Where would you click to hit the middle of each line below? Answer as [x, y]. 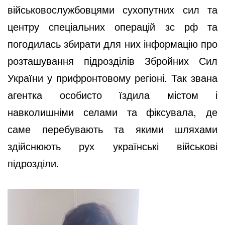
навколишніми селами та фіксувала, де [113, 111]
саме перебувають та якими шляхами [113, 129]
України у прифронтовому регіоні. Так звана [113, 77]
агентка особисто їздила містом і [113, 94]
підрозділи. [33, 163]
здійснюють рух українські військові [113, 146]
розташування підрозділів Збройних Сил [113, 60]
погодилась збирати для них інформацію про [113, 43]
